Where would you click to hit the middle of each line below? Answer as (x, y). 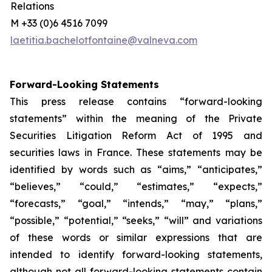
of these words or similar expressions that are (136, 237)
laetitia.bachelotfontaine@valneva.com (104, 40)
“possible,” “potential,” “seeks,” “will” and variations (136, 220)
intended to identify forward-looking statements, (136, 254)
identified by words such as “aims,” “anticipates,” (136, 169)
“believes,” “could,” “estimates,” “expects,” (136, 186)
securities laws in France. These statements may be (136, 152)
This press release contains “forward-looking (136, 101)
